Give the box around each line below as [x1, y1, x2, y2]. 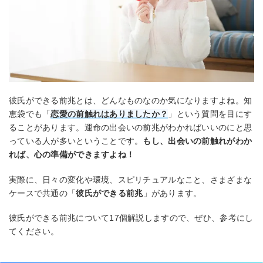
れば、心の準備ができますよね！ [9, 150, 135, 159]
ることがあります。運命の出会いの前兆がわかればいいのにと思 [9, 123, 252, 132]
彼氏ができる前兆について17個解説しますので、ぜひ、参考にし [9, 213, 254, 223]
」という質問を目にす [168, 109, 252, 119]
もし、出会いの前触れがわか [143, 136, 252, 146]
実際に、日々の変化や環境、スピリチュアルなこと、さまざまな [9, 174, 252, 184]
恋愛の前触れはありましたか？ [50, 109, 168, 119]
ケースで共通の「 [9, 188, 76, 198]
